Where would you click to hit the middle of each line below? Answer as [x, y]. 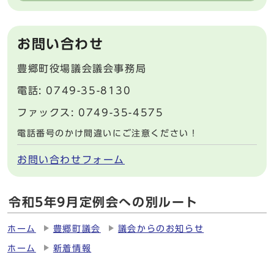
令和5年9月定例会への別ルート [103, 202]
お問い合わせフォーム [71, 159]
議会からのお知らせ [161, 228]
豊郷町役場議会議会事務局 [82, 68]
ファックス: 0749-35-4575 [91, 112]
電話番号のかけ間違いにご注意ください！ [108, 133]
